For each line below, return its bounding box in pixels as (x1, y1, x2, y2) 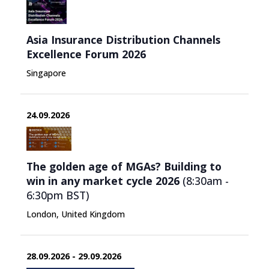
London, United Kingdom (26, 208, 125, 220)
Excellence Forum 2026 (26, 46, 146, 61)
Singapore (26, 67, 66, 79)
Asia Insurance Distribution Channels (26, 32, 220, 47)
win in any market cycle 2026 (26, 173, 180, 188)
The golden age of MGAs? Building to (26, 159, 222, 174)
